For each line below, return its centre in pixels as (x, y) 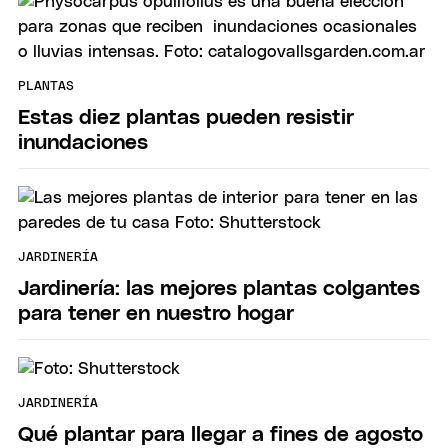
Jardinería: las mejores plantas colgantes (219, 288)
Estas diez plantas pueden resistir (186, 117)
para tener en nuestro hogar (156, 313)
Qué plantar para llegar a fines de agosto (220, 434)
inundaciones (83, 142)
